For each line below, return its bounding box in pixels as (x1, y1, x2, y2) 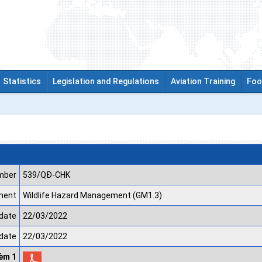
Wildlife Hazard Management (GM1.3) (23, 191, 162, 200)
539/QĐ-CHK (23, 170, 70, 180)
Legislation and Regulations (53, 77, 159, 86)
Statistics (3, 77, 41, 86)
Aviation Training (171, 77, 235, 86)
